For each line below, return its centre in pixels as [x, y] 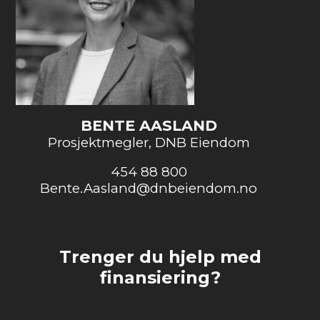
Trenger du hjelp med [160, 257]
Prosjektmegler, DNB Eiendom [149, 142]
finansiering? [160, 278]
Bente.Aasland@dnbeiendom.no [149, 189]
